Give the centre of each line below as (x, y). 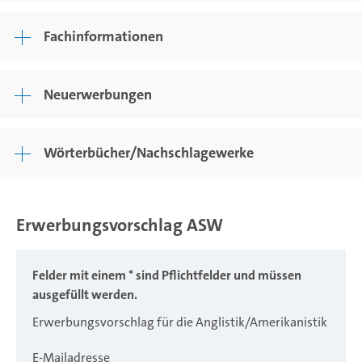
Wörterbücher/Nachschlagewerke (149, 153)
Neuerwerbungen (98, 95)
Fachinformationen (103, 36)
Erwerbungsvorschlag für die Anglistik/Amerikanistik (180, 322)
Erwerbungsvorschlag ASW (120, 225)
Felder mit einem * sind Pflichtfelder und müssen (167, 276)
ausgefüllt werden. (85, 295)
